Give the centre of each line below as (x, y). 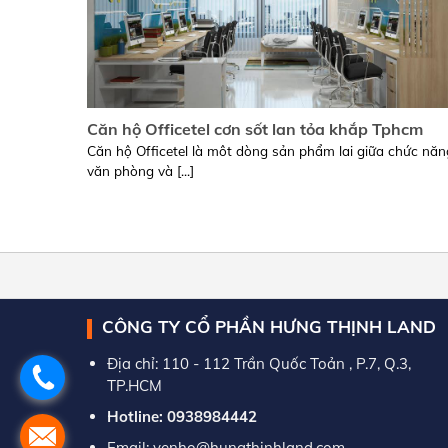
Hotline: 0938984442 (181, 416)
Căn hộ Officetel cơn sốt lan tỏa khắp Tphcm (255, 129)
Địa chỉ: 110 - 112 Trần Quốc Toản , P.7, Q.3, (258, 363)
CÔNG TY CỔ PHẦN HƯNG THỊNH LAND (269, 326)
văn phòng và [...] (140, 170)
